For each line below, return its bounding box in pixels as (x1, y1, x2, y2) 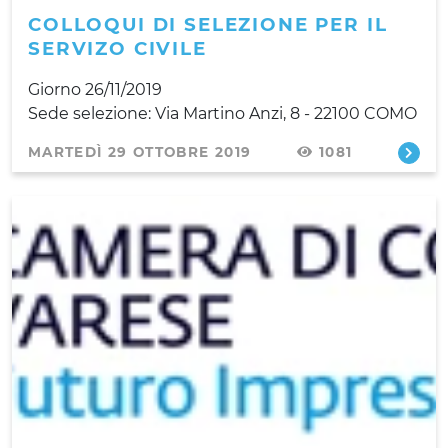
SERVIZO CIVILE (28, 36, 207, 60)
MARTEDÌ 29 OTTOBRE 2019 (28, 143, 252, 160)
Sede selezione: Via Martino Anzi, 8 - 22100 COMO (28, 103, 417, 123)
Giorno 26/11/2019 (28, 79, 162, 99)
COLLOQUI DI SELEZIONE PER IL (28, 12, 388, 36)
